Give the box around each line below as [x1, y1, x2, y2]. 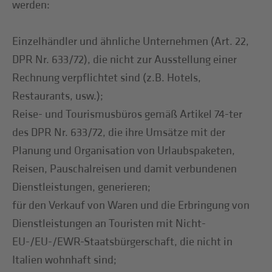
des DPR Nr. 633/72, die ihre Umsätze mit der [12, 125, 226, 140]
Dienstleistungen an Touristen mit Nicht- [12, 216, 206, 231]
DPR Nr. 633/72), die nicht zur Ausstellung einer [12, 52, 237, 67]
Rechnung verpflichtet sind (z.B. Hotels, [12, 70, 202, 85]
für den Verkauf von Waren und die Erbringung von [12, 198, 250, 212]
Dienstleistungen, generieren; [12, 180, 151, 194]
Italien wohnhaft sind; [12, 253, 117, 267]
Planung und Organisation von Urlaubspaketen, [12, 143, 236, 158]
